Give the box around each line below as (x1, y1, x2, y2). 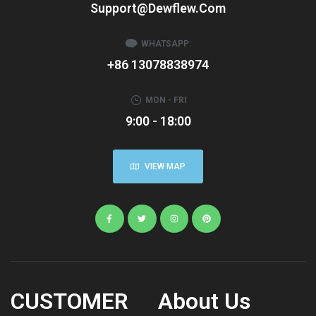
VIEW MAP (145, 161, 186, 171)
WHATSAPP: (140, 38, 191, 49)
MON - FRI (145, 95, 187, 105)
